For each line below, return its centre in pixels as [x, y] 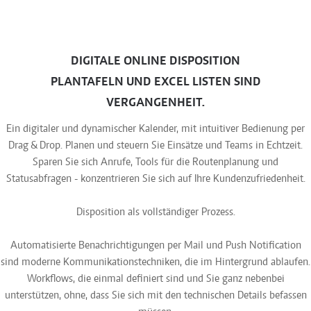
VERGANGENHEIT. [155, 103]
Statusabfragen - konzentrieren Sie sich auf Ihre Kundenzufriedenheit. [155, 179]
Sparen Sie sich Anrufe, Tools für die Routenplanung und [155, 162]
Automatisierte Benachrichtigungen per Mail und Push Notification [155, 245]
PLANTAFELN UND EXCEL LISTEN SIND [155, 82]
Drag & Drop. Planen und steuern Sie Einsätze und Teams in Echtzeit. [155, 145]
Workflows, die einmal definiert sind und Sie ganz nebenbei [155, 279]
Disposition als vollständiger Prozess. [155, 212]
